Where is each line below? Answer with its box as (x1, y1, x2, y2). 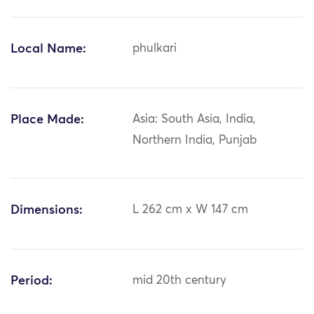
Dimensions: (11, 204, 83, 217)
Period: (11, 275, 53, 288)
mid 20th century (132, 275, 227, 287)
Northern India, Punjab (132, 135, 257, 147)
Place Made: (11, 114, 84, 127)
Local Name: (11, 43, 86, 56)
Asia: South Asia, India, (132, 114, 257, 126)
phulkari (132, 43, 177, 55)
